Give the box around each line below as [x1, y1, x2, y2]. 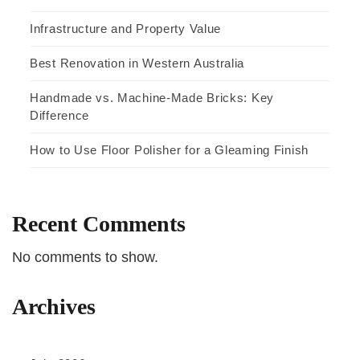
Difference [30, 108, 89, 123]
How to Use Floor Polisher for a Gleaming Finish [30, 143, 309, 157]
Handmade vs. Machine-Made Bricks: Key [30, 91, 274, 105]
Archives [12, 294, 96, 320]
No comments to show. [12, 249, 158, 266]
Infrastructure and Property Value [30, 22, 222, 36]
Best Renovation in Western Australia [30, 56, 245, 71]
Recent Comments [12, 211, 186, 237]
